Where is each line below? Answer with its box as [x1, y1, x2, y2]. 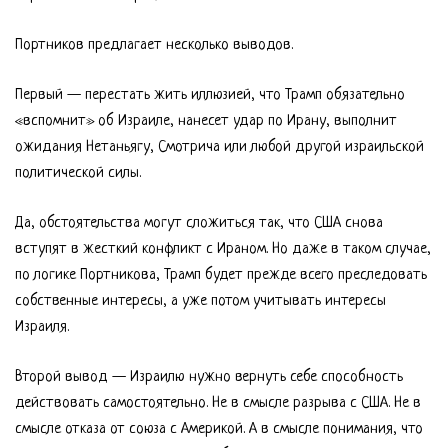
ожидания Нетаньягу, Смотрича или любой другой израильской [15, 139, 424, 156]
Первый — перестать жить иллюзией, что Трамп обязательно [15, 87, 405, 104]
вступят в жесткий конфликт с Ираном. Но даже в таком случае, [15, 241, 431, 258]
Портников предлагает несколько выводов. [15, 37, 293, 54]
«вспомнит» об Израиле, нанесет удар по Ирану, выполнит [15, 113, 397, 130]
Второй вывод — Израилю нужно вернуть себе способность [15, 369, 403, 386]
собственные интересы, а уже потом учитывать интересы [15, 293, 386, 310]
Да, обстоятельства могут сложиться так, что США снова [15, 215, 383, 232]
